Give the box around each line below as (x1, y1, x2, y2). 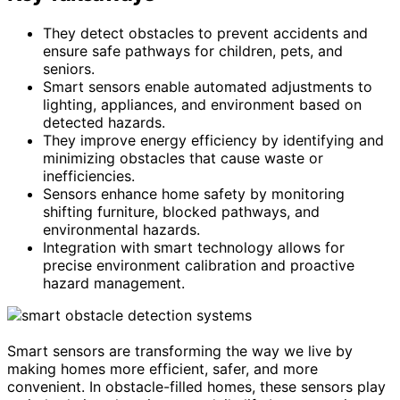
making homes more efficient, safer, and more (7, 359, 318, 378)
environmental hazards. (43, 220, 200, 238)
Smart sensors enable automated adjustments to (43, 77, 372, 96)
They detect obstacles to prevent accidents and (43, 23, 368, 42)
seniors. (43, 59, 95, 78)
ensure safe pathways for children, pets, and (43, 41, 343, 60)
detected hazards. (43, 112, 165, 131)
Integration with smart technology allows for (43, 237, 345, 256)
